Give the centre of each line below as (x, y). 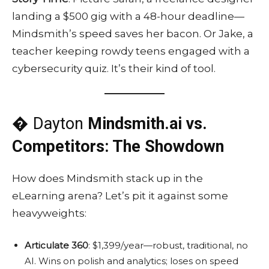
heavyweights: (49, 213)
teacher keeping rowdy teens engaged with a (131, 51)
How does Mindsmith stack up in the (107, 179)
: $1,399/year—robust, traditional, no (168, 246)
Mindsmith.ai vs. (147, 124)
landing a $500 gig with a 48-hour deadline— (128, 17)
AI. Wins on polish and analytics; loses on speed (131, 261)
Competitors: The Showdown (118, 147)
